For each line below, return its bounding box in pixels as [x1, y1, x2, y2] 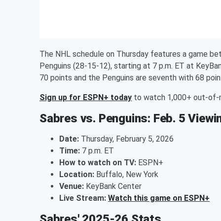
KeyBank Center [84, 182, 142, 191]
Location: [59, 170, 94, 179]
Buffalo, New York [94, 170, 158, 179]
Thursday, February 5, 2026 [79, 134, 174, 144]
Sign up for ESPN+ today [39, 93, 132, 102]
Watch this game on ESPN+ [108, 193, 210, 203]
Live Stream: [59, 193, 106, 203]
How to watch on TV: [59, 158, 136, 167]
